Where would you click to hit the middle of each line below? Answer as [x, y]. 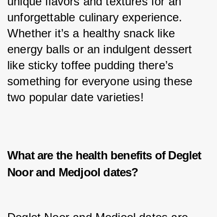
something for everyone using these [102, 81]
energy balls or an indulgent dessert [101, 49]
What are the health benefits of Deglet [104, 155]
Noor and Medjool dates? [73, 172]
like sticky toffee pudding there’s [92, 65]
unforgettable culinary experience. [97, 17]
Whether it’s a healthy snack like [93, 33]
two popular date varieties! [76, 97]
